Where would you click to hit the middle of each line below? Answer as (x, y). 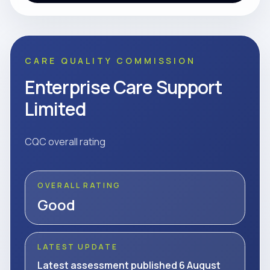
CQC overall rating (65, 142)
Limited (55, 109)
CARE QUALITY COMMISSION (111, 61)
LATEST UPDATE (78, 247)
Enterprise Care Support (124, 87)
